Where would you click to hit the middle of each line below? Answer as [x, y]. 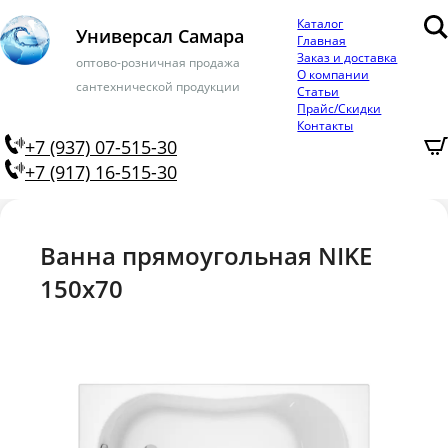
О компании [333, 74]
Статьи [318, 91]
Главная [322, 40]
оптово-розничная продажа [158, 62]
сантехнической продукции [158, 86]
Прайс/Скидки [339, 108]
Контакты [325, 125]
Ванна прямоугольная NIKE [206, 255]
